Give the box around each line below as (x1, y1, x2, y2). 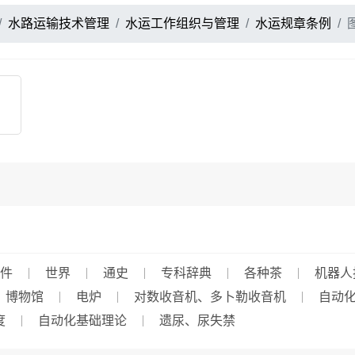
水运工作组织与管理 (125, 17, 239, 30)
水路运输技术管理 (8, 17, 109, 30)
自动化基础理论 (38, 314, 127, 327)
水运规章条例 (255, 17, 331, 30)
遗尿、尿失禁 (159, 314, 235, 327)
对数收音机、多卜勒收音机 (134, 290, 286, 303)
